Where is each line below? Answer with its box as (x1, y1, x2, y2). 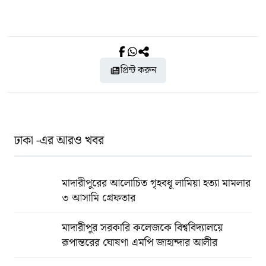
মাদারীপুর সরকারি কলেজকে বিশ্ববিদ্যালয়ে (62, 219, 223, 236)
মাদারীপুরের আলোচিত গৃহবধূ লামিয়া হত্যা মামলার (62, 175, 251, 192)
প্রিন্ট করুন (121, 63, 156, 78)
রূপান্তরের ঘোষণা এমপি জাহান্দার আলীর (62, 234, 217, 251)
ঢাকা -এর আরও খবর (14, 131, 104, 150)
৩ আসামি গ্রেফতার (62, 189, 135, 207)
